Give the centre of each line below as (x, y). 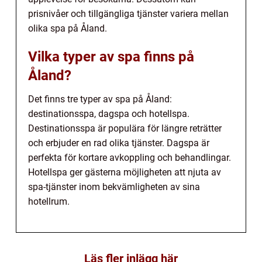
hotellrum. (49, 202)
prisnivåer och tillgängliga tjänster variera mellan (128, 14)
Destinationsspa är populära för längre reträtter (125, 129)
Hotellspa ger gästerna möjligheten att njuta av (125, 173)
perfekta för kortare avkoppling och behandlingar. (130, 158)
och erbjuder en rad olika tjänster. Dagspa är (119, 143)
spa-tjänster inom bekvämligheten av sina (114, 187)
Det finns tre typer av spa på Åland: (100, 99)
